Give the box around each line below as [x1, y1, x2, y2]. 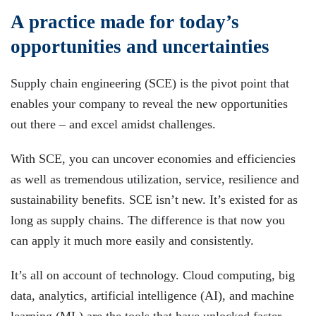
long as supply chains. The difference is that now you [11, 213, 285, 227]
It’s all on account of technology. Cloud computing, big [11, 268, 295, 282]
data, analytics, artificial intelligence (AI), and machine [11, 288, 294, 303]
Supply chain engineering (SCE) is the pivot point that [11, 76, 289, 90]
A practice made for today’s [11, 11, 239, 32]
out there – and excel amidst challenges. [11, 117, 216, 131]
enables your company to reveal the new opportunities [11, 97, 288, 111]
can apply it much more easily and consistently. [11, 233, 254, 248]
